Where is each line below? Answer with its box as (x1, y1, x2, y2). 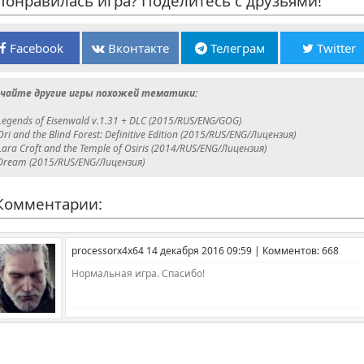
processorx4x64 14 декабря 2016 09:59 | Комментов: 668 (71, 243, 339, 258)
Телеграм (206, 39, 265, 56)
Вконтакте (105, 39, 169, 56)
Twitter (313, 39, 356, 56)
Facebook (6, 39, 63, 56)
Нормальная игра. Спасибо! (71, 266, 205, 280)
